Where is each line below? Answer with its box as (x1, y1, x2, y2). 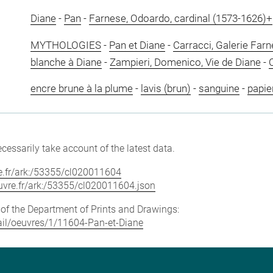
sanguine (198, 82, 239, 94)
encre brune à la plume (30, 82, 133, 94)
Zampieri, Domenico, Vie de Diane (109, 55, 261, 68)
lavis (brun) (140, 82, 191, 94)
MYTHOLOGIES (30, 38, 101, 51)
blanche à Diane (30, 55, 102, 68)
